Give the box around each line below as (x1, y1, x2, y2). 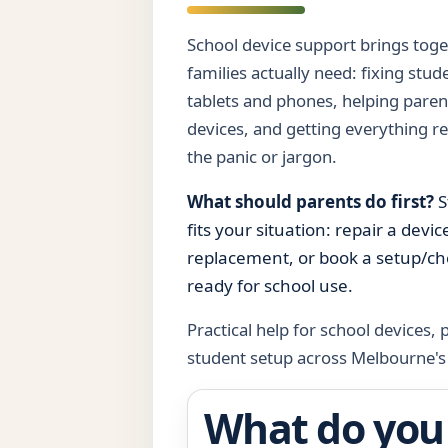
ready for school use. (187, 273, 353, 297)
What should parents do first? (187, 189, 438, 213)
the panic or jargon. (187, 144, 337, 168)
